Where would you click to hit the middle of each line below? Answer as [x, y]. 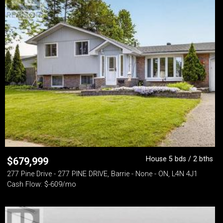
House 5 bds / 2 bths [179, 159]
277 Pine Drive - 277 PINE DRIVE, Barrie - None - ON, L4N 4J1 [102, 174]
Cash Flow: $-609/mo [42, 184]
